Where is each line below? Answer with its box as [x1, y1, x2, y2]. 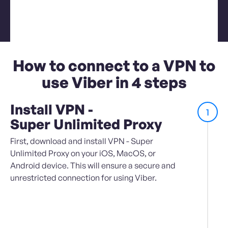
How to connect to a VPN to [13, 56, 215, 75]
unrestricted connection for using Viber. [10, 173, 157, 183]
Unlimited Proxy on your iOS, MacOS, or [10, 148, 156, 159]
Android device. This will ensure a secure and [10, 160, 176, 171]
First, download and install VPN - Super [10, 136, 153, 147]
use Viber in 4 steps [41, 73, 187, 92]
